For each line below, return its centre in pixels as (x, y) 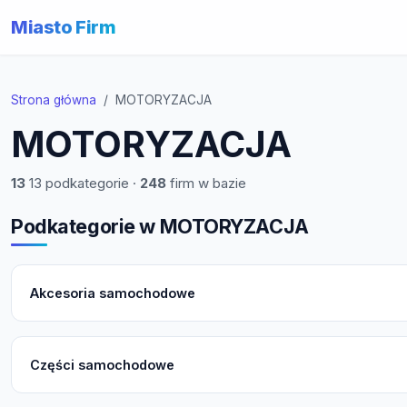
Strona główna (54, 100)
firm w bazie (206, 183)
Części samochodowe (102, 365)
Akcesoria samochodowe (113, 293)
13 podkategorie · (83, 183)
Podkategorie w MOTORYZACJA (160, 226)
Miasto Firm (64, 27)
